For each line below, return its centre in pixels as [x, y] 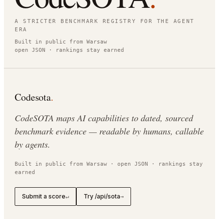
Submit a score [44, 197]
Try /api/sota [102, 197]
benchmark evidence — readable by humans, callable [109, 131]
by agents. [33, 144]
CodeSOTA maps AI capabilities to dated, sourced [104, 118]
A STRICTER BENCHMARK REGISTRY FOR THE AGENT [105, 22]
